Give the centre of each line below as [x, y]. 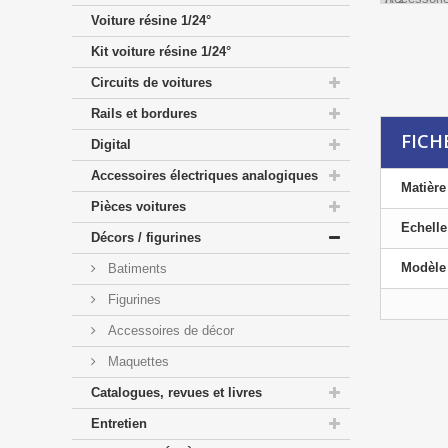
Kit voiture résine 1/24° [161, 51]
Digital [111, 144]
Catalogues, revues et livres [176, 392]
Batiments [135, 268]
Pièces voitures [138, 206]
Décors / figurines [146, 237]
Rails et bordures [144, 113]
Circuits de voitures [151, 82]
